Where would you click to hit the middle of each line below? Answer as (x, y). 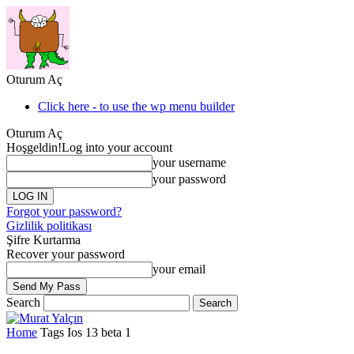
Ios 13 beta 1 (99, 332)
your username (189, 162)
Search (23, 302)
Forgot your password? (64, 211)
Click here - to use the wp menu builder (136, 106)
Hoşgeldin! (34, 147)
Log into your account (117, 147)
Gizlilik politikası (49, 226)
